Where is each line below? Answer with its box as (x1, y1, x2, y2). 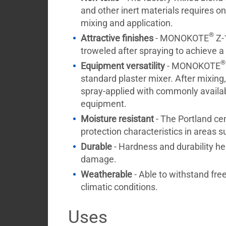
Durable (80, 141, 112, 152)
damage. (80, 154, 117, 164)
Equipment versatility (80, 61, 165, 71)
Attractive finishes (80, 33, 153, 43)
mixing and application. (80, 18, 173, 28)
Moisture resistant (80, 114, 154, 124)
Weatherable (80, 169, 132, 180)
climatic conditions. (80, 182, 158, 192)
